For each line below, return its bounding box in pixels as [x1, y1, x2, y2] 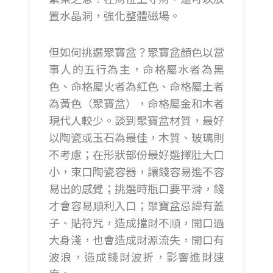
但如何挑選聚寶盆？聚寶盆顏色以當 [49, 43, 224, 60]
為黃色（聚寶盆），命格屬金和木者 [49, 94, 224, 111]
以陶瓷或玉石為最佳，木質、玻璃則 [49, 129, 224, 145]
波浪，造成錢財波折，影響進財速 [49, 248, 224, 264]
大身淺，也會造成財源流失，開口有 [49, 231, 224, 247]
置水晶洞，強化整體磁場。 [49, 7, 180, 24]
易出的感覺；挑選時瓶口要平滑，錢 [49, 180, 224, 196]
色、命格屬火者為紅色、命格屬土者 [49, 77, 224, 94]
